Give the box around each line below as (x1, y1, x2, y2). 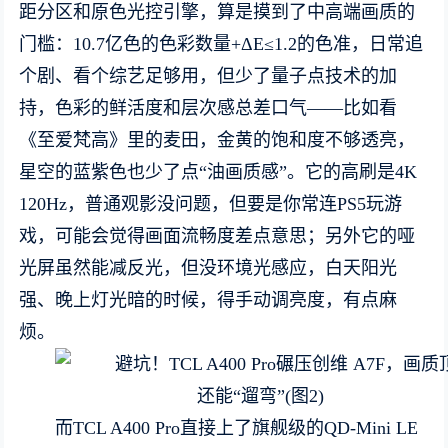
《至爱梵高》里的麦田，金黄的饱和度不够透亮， (19, 130, 416, 150)
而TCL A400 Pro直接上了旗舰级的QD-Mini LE (55, 418, 419, 438)
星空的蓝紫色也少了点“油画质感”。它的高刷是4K (19, 162, 418, 182)
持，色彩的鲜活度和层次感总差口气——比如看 (19, 98, 398, 118)
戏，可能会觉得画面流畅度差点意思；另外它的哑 (19, 226, 416, 246)
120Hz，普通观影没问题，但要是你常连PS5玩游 (19, 194, 403, 214)
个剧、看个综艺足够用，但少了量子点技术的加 (19, 66, 398, 86)
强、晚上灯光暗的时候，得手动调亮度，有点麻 (19, 290, 398, 310)
